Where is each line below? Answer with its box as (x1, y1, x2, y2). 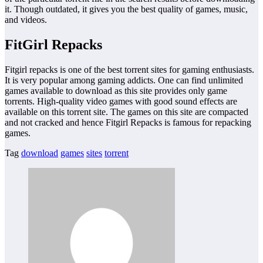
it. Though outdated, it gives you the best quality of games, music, (5, 4, 248, 14)
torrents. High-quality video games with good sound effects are (5, 96, 237, 106)
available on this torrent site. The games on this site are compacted (5, 106, 248, 117)
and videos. (5, 14, 47, 25)
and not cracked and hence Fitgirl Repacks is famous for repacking (5, 117, 251, 127)
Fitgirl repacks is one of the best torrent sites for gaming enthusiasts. (5, 64, 254, 75)
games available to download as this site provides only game (5, 85, 227, 96)
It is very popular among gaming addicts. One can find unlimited (5, 75, 243, 85)
